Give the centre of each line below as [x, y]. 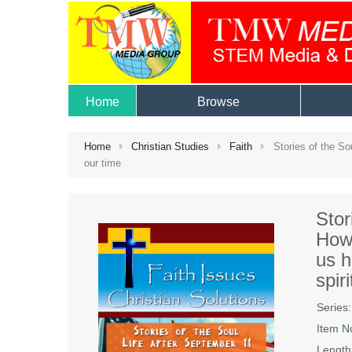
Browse [218, 101]
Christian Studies [170, 146]
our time [103, 163]
